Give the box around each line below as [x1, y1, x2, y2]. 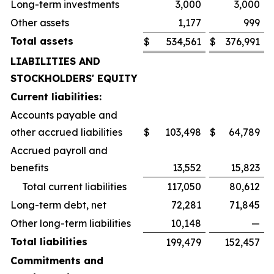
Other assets [10, 17, 69, 29]
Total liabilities [10, 235, 87, 248]
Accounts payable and [10, 109, 117, 121]
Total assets [10, 35, 73, 47]
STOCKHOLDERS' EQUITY [10, 72, 138, 84]
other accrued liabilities [10, 126, 122, 138]
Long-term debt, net [10, 199, 106, 211]
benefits [10, 161, 48, 174]
